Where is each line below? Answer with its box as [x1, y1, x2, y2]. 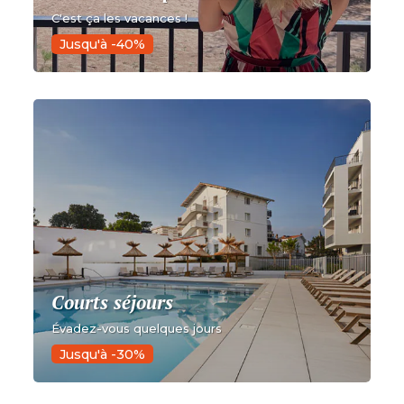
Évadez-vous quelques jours [51, 320, 223, 335]
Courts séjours [51, 289, 174, 315]
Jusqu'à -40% [60, 36, 146, 53]
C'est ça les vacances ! [51, 11, 188, 26]
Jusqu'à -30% [60, 345, 146, 363]
